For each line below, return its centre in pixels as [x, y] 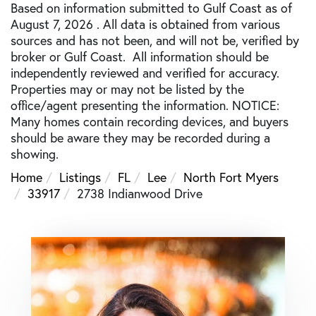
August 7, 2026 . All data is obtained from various [145, 24]
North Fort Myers [231, 177]
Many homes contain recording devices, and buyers [150, 121]
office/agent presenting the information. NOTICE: [145, 105]
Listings [80, 177]
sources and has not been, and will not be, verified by [155, 40]
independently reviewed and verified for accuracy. [145, 73]
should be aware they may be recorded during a [140, 138]
